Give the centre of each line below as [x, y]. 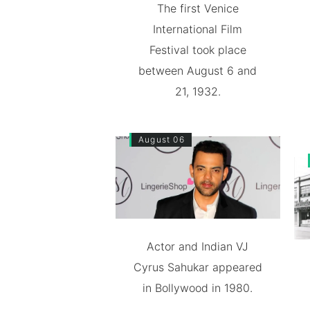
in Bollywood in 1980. [198, 288]
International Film [198, 29]
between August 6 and [198, 71]
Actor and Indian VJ [198, 246]
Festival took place [198, 50]
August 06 [162, 139]
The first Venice [198, 8]
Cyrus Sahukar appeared [198, 267]
